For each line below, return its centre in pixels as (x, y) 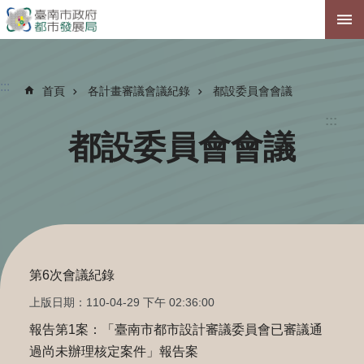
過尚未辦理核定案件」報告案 (113, 351)
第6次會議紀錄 (71, 275)
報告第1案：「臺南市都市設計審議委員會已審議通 (175, 329)
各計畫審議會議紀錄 (139, 91)
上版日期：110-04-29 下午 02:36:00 (121, 302)
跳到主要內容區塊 (60, 16)
